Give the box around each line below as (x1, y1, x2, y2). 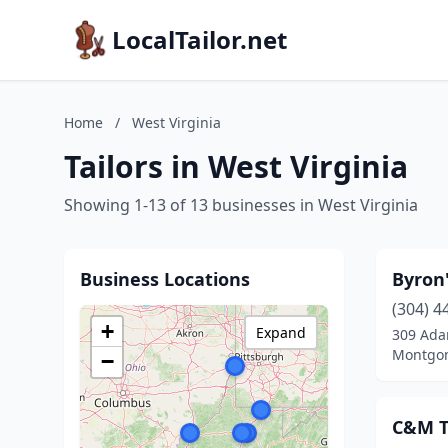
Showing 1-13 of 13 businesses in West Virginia (64, 194, 418, 216)
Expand (256, 323, 306, 342)
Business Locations (80, 267, 250, 291)
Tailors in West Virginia (64, 146, 408, 187)
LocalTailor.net (112, 23, 287, 56)
